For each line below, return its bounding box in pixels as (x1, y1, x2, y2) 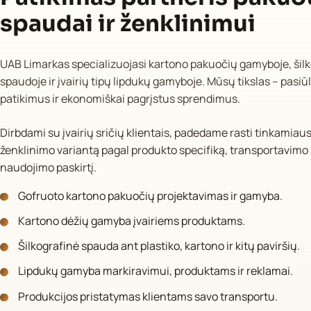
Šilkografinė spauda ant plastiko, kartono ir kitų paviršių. (18, 238, 301, 254)
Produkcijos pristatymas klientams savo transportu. (18, 288, 278, 304)
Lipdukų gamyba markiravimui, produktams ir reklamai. (18, 263, 294, 279)
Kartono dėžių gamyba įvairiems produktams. (18, 213, 246, 229)
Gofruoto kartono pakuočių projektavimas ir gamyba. (18, 187, 283, 203)
